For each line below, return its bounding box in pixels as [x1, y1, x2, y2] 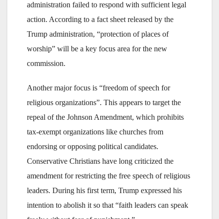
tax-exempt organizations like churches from [27, 128, 163, 136]
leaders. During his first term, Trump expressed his [27, 186, 182, 195]
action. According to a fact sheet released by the [27, 15, 174, 23]
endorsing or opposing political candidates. [27, 142, 158, 151]
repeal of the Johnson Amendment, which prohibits [27, 113, 184, 121]
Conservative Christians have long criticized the [27, 157, 174, 165]
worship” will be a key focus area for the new [27, 44, 167, 53]
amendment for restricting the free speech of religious [27, 172, 190, 180]
